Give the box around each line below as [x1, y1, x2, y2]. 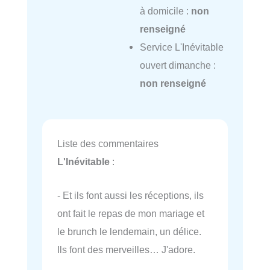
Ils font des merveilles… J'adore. [57, 244, 195, 256]
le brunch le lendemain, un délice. [57, 226, 201, 237]
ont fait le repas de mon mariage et [57, 208, 204, 219]
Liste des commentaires [57, 137, 159, 149]
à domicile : [139, 5, 191, 17]
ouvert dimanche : [139, 60, 216, 71]
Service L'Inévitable [139, 42, 224, 53]
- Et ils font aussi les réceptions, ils [57, 190, 204, 201]
